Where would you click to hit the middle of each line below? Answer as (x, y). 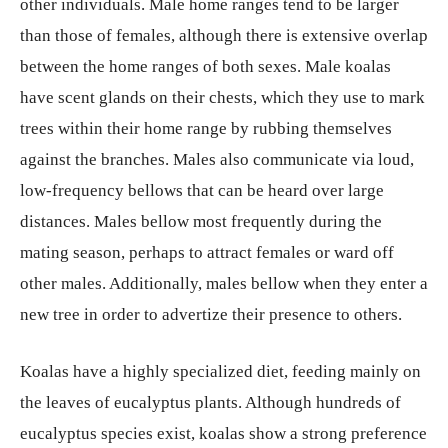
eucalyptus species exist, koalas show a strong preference (223, 433)
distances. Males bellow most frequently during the (201, 221)
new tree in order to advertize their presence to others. (211, 314)
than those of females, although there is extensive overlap (224, 35)
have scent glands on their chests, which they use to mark (222, 97)
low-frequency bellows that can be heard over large (202, 190)
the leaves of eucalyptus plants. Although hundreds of (210, 402)
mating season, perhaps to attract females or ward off (207, 252)
